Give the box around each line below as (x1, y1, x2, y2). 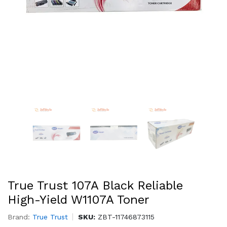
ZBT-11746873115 (95, 213, 155, 221)
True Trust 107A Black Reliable (8, 178, 183, 193)
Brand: (8, 213, 32, 221)
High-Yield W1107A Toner (8, 193, 149, 207)
